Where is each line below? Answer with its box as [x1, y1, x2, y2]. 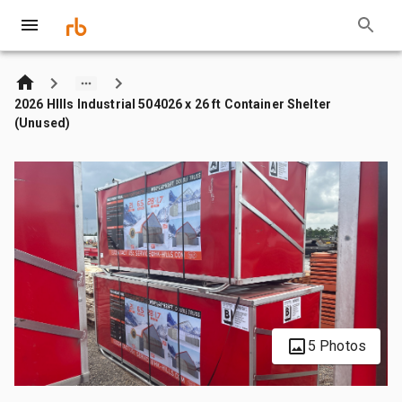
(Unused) [14, 115, 71, 130]
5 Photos [307, 336, 366, 354]
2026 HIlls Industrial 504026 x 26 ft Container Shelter [14, 96, 332, 111]
